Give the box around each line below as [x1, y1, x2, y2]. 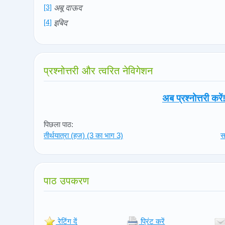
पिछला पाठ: [44, 120, 73, 129]
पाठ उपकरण [44, 175, 89, 186]
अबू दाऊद [54, 3, 82, 12]
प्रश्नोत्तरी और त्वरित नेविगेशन [44, 65, 153, 76]
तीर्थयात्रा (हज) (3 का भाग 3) [44, 131, 123, 140]
